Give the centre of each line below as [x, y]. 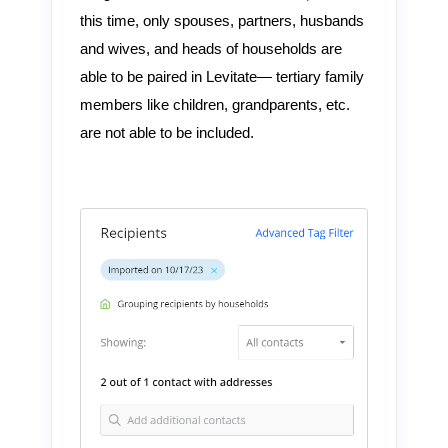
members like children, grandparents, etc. [214, 105]
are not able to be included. [166, 133]
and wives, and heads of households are [210, 49]
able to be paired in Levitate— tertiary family [221, 77]
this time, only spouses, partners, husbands [221, 21]
